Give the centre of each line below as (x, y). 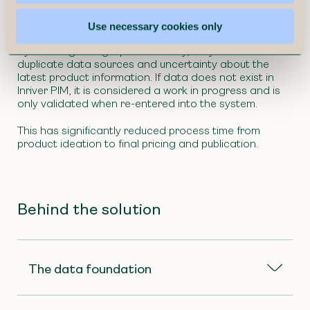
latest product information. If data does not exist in (146, 77)
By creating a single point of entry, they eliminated (143, 51)
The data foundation (90, 269)
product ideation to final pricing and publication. (138, 143)
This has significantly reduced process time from (139, 130)
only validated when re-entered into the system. (137, 104)
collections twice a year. (77, 24)
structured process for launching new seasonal (136, 11)
